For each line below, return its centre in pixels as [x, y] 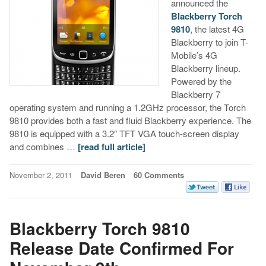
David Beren [103, 175]
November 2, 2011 [42, 175]
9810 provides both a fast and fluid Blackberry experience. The [130, 121]
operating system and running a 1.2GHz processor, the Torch [127, 107]
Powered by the [201, 81]
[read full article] [111, 147]
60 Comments [159, 175]
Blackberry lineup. [205, 68]
